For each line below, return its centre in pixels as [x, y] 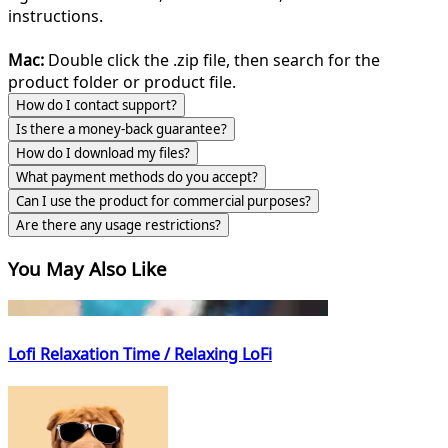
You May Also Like [87, 268]
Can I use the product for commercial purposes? [163, 201]
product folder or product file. [122, 82]
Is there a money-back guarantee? [121, 129]
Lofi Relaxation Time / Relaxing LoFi [140, 353]
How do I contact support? [96, 105]
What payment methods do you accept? [137, 177]
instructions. [55, 16]
